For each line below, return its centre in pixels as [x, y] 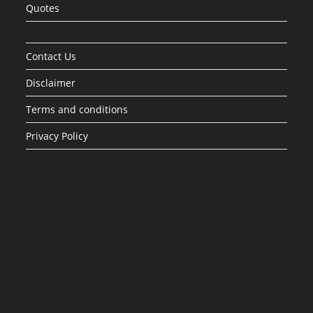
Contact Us [51, 56]
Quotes [43, 8]
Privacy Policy [57, 136]
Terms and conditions [77, 109]
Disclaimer [51, 83]
